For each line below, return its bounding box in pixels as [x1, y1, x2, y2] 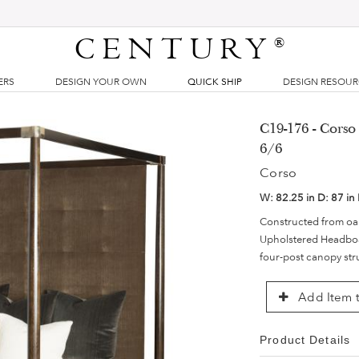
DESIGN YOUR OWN [54, 76, 147, 87]
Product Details [260, 333, 350, 346]
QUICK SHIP [188, 76, 242, 87]
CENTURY [75, 31, 275, 68]
